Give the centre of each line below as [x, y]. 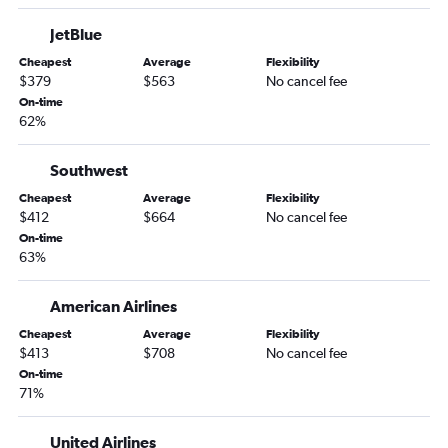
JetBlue [76, 34]
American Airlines [113, 306]
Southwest [89, 170]
